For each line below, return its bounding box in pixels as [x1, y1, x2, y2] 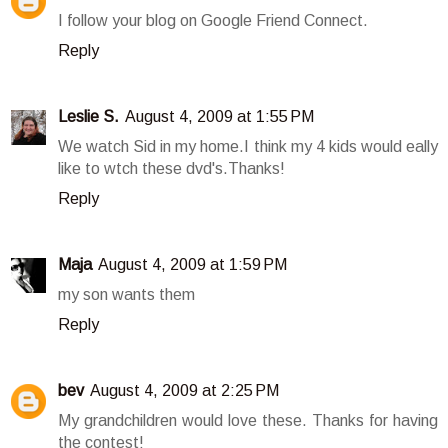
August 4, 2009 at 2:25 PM [90, 381, 279, 399]
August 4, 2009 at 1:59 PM [98, 255, 287, 273]
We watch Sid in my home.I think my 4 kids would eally [58, 137, 438, 155]
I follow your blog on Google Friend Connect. [58, 11, 368, 29]
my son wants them [58, 285, 195, 303]
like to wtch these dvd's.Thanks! [58, 159, 285, 177]
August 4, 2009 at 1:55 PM [125, 107, 314, 125]
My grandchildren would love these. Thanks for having [58, 411, 438, 429]
